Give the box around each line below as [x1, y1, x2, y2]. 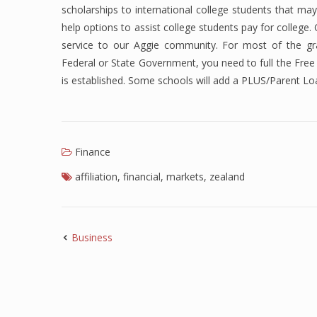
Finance [75, 145, 110, 158]
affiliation [75, 170, 117, 183]
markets [166, 170, 204, 183]
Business [71, 231, 113, 244]
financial [123, 170, 161, 183]
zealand [209, 170, 245, 183]
